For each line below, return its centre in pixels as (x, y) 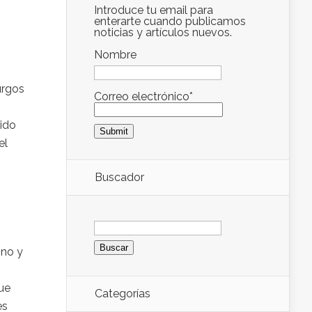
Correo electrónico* (143, 96)
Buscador (119, 177)
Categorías (123, 293)
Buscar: (112, 221)
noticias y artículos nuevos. (163, 32)
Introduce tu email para (154, 10)
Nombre (115, 55)
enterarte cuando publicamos (170, 21)
